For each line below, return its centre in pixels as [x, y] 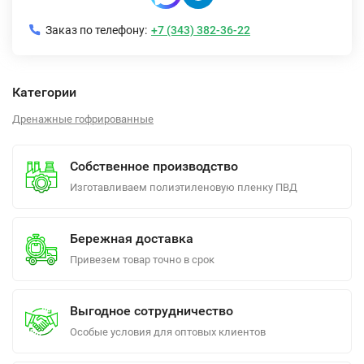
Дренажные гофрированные [83, 119]
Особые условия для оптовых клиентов [168, 332]
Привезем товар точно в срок [142, 260]
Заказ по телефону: [96, 30]
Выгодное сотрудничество [152, 311]
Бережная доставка [132, 238]
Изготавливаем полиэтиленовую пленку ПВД [184, 187]
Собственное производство [154, 166]
